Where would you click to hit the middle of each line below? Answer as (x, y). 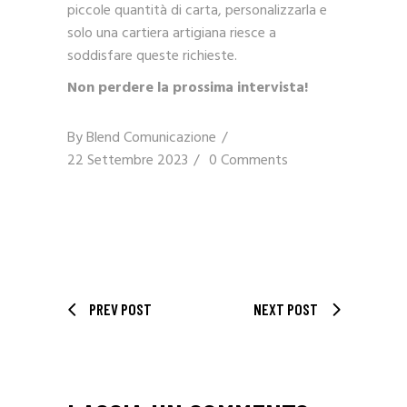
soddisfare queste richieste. (152, 57)
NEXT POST (286, 309)
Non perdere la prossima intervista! (188, 89)
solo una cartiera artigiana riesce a (172, 34)
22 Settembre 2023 (128, 161)
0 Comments (248, 161)
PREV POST (120, 309)
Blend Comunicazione (151, 139)
